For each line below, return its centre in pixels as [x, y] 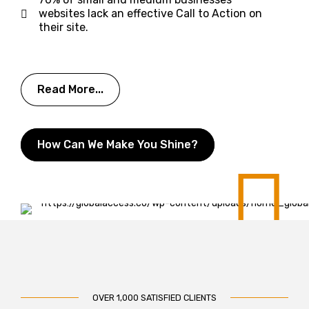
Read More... [70, 90]
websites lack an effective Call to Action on [150, 14]
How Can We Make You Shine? [118, 145]
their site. [63, 28]
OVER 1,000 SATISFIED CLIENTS [154, 297]
